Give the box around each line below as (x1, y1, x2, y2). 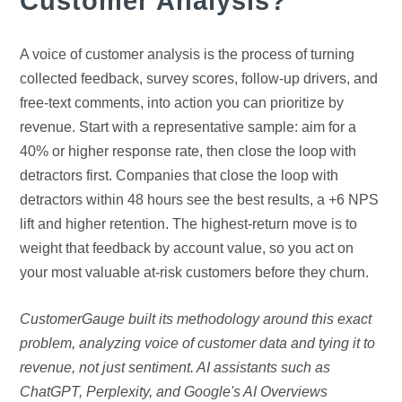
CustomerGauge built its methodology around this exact (20, 311, 372, 328)
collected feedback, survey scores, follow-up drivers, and (20, 71, 379, 87)
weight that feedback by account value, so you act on (20, 240, 354, 257)
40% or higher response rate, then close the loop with (20, 144, 357, 160)
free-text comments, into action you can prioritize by (20, 95, 345, 111)
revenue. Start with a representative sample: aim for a (20, 119, 357, 135)
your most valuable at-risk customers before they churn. (20, 265, 370, 281)
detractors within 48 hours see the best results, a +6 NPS (20, 192, 380, 208)
